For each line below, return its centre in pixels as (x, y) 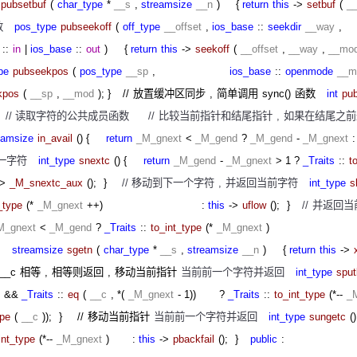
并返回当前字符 (262, 183)
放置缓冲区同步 (169, 94)
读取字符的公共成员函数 (72, 116)
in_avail (55, 139)
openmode (309, 72)
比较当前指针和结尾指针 (216, 116)
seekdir (284, 27)
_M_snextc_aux (46, 183)
